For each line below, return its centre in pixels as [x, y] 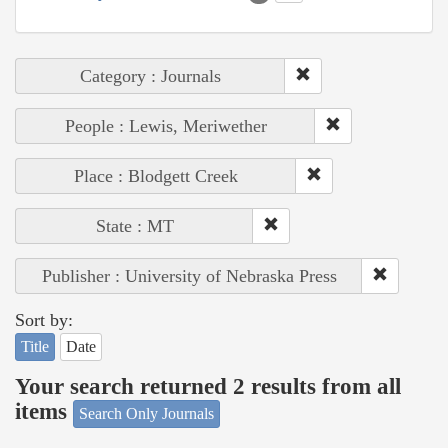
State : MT [134, 225]
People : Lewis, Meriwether [165, 125]
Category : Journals [150, 75]
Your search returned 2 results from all [208, 387]
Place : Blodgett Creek [156, 175]
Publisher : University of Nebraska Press [189, 275]
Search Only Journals [146, 413]
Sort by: [44, 319]
